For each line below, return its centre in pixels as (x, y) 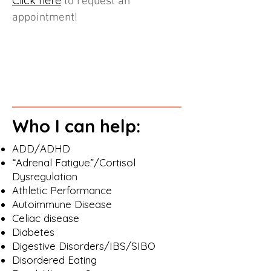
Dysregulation (45, 176)
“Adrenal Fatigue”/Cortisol (74, 162)
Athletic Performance (62, 190)
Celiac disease (46, 218)
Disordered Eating (54, 260)
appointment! (45, 18)
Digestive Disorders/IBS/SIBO (84, 246)
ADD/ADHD (41, 149)
